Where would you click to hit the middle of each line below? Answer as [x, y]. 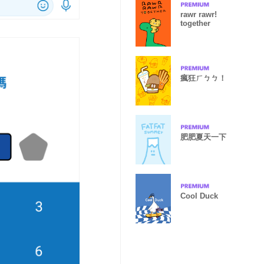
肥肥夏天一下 [203, 137]
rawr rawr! [199, 14]
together [195, 23]
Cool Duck [199, 196]
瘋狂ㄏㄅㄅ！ [203, 78]
